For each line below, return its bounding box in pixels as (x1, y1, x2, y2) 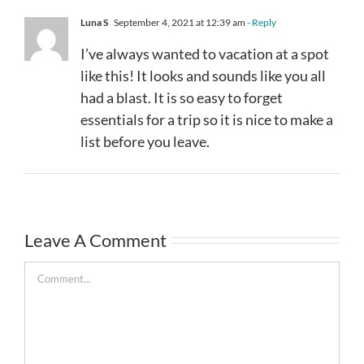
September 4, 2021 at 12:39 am (112, 15, 245, 28)
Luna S (80, 15, 108, 28)
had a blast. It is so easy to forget (80, 88, 283, 106)
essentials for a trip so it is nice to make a (80, 110, 333, 128)
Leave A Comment (24, 228, 167, 251)
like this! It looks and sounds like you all (80, 66, 326, 84)
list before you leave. (80, 132, 210, 150)
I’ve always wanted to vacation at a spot (80, 44, 329, 63)
